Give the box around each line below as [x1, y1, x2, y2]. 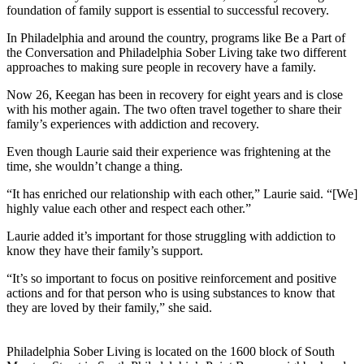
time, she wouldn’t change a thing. [6, 159, 183, 174]
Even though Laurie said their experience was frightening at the [6, 145, 331, 159]
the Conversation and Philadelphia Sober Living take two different [6, 45, 346, 60]
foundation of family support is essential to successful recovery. [6, 3, 329, 18]
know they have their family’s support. [6, 244, 203, 258]
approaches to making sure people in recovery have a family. [6, 60, 316, 75]
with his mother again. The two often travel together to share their [6, 102, 341, 117]
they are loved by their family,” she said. [6, 301, 212, 315]
